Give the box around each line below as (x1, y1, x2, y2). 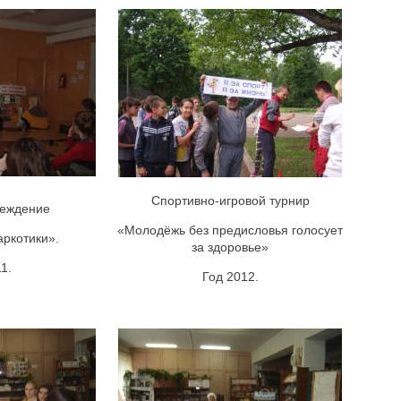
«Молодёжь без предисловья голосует (117, 222, 343, 237)
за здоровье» (192, 239, 269, 254)
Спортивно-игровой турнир (150, 192, 310, 208)
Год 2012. (201, 269, 259, 284)
